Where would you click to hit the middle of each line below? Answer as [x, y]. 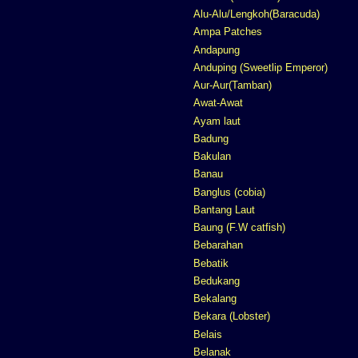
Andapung [217, 50]
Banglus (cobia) [229, 192]
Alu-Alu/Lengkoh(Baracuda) [257, 14]
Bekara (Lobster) [232, 316]
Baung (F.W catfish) [239, 228]
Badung [211, 138]
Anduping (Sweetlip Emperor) [261, 67]
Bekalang [215, 299]
